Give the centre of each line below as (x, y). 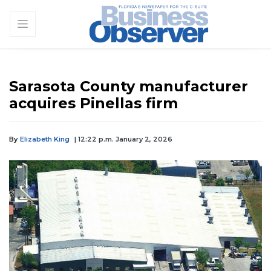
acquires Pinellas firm (93, 103)
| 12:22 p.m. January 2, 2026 (123, 139)
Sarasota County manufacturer (129, 86)
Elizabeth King (45, 139)
